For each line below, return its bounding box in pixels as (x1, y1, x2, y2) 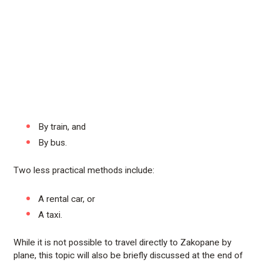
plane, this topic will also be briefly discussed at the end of (14, 249, 244, 261)
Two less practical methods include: (14, 164, 155, 176)
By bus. (38, 137, 68, 148)
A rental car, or (38, 193, 96, 204)
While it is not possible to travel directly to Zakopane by (14, 237, 232, 248)
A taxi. (38, 209, 63, 220)
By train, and (38, 122, 86, 133)
